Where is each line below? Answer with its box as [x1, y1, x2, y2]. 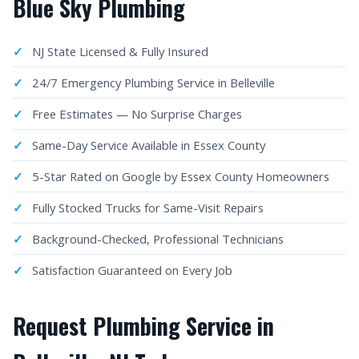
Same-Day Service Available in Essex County [32, 137, 265, 153]
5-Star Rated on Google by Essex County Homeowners [32, 168, 329, 184]
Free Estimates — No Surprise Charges [32, 106, 242, 122]
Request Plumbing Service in [13, 309, 274, 342]
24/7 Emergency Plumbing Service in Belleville [32, 75, 275, 91]
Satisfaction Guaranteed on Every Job [32, 262, 232, 278]
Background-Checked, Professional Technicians [32, 231, 284, 247]
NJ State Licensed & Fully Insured [32, 43, 208, 59]
